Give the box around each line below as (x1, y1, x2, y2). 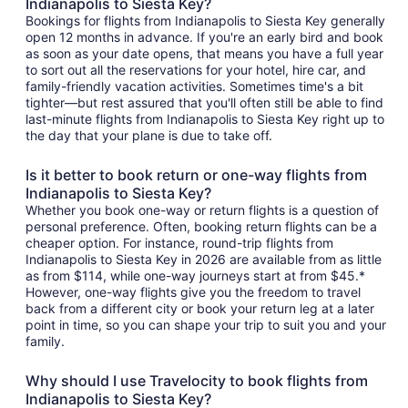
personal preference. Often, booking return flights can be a (25, 218, 377, 234)
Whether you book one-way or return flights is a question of (25, 201, 379, 218)
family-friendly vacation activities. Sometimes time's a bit (25, 77, 363, 94)
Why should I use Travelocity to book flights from (25, 371, 368, 390)
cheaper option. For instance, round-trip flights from (25, 234, 333, 250)
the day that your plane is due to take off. (25, 127, 272, 143)
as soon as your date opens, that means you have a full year (25, 45, 383, 61)
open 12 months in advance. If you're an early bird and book (25, 28, 383, 45)
